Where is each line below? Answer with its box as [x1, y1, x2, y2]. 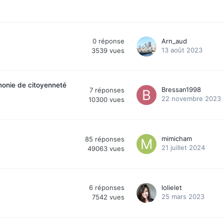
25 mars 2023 [161, 192, 204, 200]
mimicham [161, 134, 192, 142]
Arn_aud [161, 36, 187, 45]
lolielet [161, 183, 182, 191]
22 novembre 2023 [161, 94, 221, 102]
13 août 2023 [161, 45, 202, 54]
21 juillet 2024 [161, 143, 205, 151]
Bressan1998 [161, 85, 201, 93]
